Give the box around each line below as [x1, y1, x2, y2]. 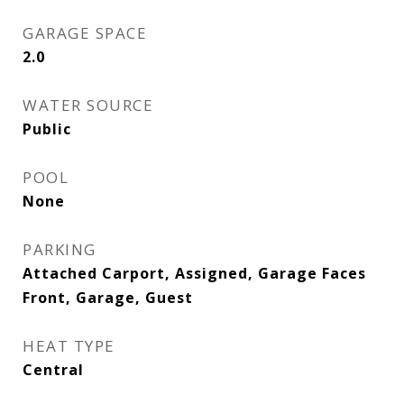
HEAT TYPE [23, 335, 115, 356]
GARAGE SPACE [23, 23, 147, 43]
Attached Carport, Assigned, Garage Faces [23, 263, 366, 283]
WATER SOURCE [23, 95, 153, 115]
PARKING [23, 239, 96, 260]
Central [23, 360, 84, 380]
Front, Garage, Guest [23, 288, 193, 308]
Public [23, 119, 71, 139]
